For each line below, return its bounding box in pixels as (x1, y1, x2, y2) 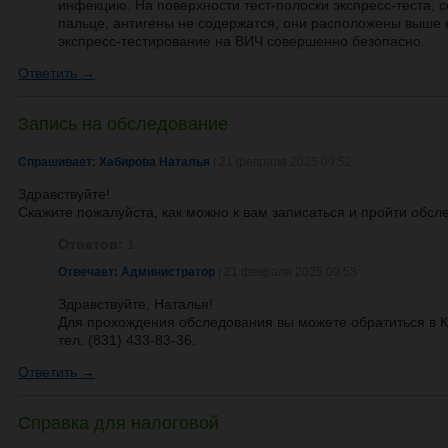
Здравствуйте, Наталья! (58, 296, 213, 312)
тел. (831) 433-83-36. (58, 332, 196, 348)
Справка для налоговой (18, 410, 219, 434)
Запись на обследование (18, 111, 228, 135)
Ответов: (58, 236, 123, 252)
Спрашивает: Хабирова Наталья (18, 155, 210, 169)
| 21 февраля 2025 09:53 (218, 265, 357, 279)
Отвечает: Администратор (58, 265, 215, 279)
